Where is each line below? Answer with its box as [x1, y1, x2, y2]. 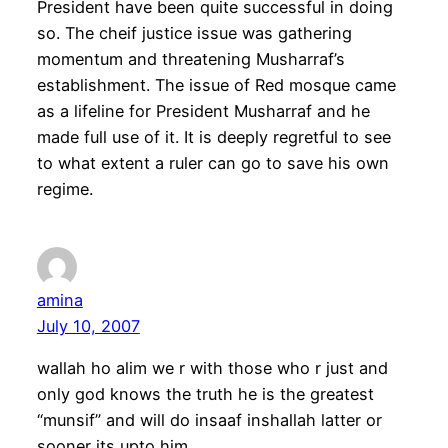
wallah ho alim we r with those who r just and [36, 358, 388, 379]
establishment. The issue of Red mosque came [36, 75, 396, 96]
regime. [36, 179, 93, 200]
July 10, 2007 [36, 316, 140, 337]
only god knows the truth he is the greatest [36, 384, 374, 405]
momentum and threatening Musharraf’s [36, 49, 345, 70]
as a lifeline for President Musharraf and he [36, 101, 370, 122]
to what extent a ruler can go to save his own [36, 153, 389, 174]
